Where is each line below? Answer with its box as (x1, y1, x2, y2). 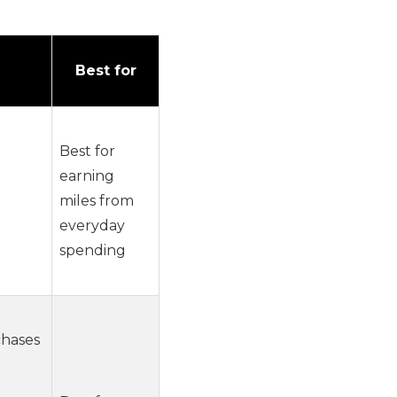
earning (59, 167, 114, 184)
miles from (59, 191, 134, 209)
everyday (59, 216, 125, 234)
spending (59, 241, 126, 259)
